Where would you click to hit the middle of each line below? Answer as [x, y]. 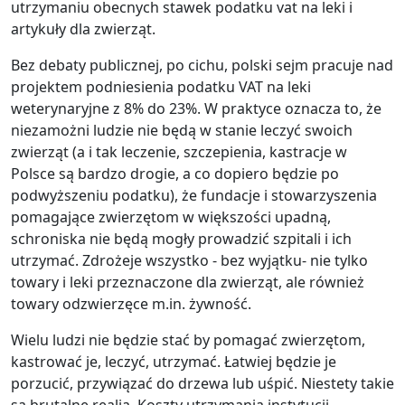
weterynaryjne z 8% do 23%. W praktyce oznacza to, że [196, 109]
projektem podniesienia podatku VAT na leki [161, 87]
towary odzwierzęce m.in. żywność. [131, 304]
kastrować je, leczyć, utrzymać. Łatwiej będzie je [174, 362]
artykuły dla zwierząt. [83, 29]
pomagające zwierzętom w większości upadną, [171, 217]
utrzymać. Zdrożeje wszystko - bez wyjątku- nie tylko [189, 261]
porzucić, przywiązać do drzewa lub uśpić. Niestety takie [202, 384]
